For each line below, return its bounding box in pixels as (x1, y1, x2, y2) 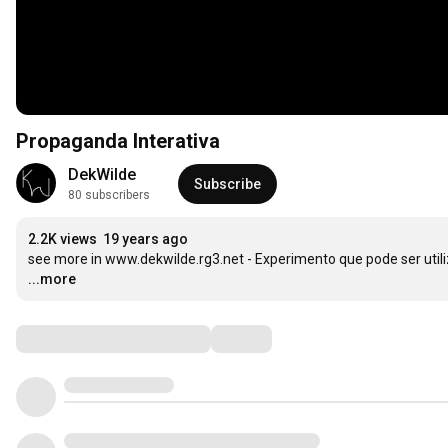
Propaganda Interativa (16, 129, 220, 153)
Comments (15, 326, 115, 350)
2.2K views (28, 231, 97, 247)
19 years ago (103, 231, 188, 247)
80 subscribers (68, 188, 150, 202)
